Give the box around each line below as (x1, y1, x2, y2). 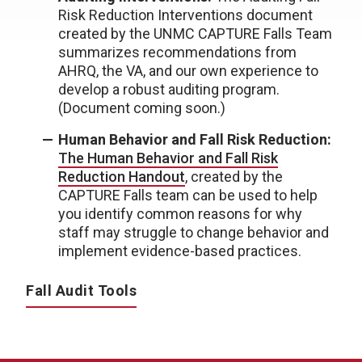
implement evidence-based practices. (58, 242, 301, 259)
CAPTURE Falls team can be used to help (58, 187, 318, 204)
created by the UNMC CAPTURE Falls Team (58, 25, 332, 42)
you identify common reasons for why (58, 205, 302, 222)
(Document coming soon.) (58, 99, 225, 116)
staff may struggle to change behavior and (58, 224, 329, 241)
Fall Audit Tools (26, 282, 137, 299)
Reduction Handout (58, 168, 185, 185)
